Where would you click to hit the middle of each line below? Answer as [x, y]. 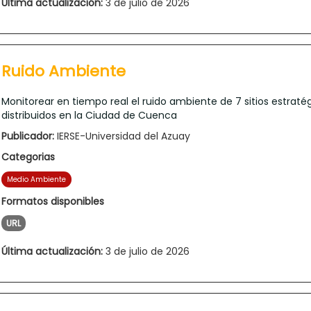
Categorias [28, 157]
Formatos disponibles [53, 201]
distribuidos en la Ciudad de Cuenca [89, 115]
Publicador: [28, 136]
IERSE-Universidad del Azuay [122, 136]
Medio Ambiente [36, 179]
